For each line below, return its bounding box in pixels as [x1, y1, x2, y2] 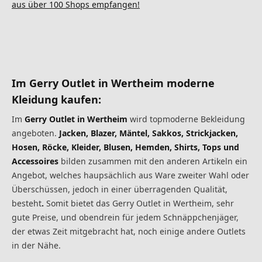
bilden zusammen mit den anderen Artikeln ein [58, 155, 247, 167]
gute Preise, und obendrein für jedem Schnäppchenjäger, [12, 211, 239, 223]
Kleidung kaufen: [12, 92, 101, 106]
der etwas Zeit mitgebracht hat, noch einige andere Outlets [12, 225, 246, 237]
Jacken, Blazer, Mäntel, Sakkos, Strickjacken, [59, 127, 238, 139]
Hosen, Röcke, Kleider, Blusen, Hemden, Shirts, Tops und [12, 141, 239, 153]
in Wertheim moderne [98, 75, 215, 90]
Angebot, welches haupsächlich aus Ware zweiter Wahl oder [12, 169, 249, 181]
